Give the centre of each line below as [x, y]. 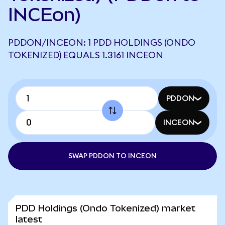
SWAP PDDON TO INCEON [113, 156]
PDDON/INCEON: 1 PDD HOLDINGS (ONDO [102, 43]
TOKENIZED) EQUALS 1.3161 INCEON [86, 55]
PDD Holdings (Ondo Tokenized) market [105, 208]
